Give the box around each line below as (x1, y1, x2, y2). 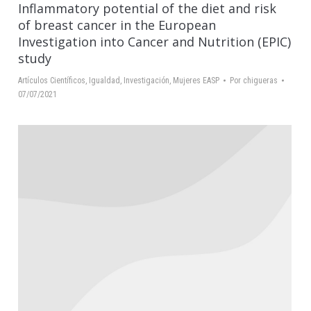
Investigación (124, 75, 169, 85)
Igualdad (89, 75, 120, 85)
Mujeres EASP (173, 75, 219, 85)
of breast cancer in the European (18, 16, 216, 33)
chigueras (243, 75, 278, 85)
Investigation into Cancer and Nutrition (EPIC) (18, 33, 291, 50)
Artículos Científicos (18, 75, 85, 85)
